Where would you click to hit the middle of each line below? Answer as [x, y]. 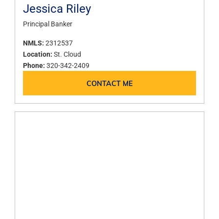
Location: [38, 54]
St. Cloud [67, 54]
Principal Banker [48, 24]
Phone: [35, 66]
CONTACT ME [109, 83]
